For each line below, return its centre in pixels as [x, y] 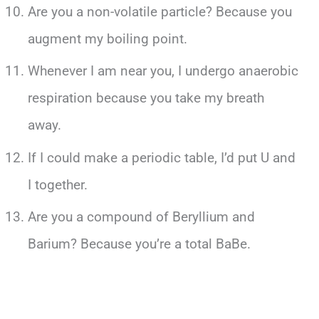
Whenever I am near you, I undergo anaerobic [163, 71]
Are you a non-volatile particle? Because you [159, 11]
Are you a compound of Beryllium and [141, 217]
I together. [57, 184]
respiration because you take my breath [146, 98]
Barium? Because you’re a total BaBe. [139, 244]
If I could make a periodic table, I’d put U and [161, 157]
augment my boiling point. [107, 38]
